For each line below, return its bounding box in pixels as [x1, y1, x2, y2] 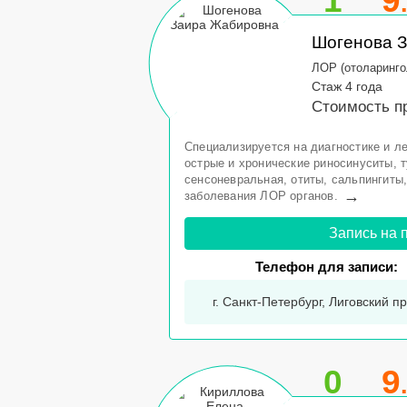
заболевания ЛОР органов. [184, 189, 338, 203]
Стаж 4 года [312, 79, 382, 94]
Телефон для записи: [255, 259, 399, 274]
